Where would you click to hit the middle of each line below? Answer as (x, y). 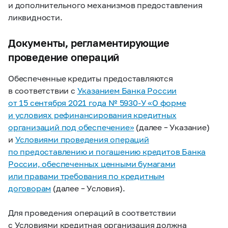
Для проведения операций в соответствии (92, 212)
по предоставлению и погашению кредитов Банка (107, 151)
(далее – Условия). (88, 188)
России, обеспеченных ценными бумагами (92, 164)
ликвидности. (35, 17)
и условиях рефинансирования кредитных (92, 115)
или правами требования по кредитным (86, 176)
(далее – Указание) (172, 127)
